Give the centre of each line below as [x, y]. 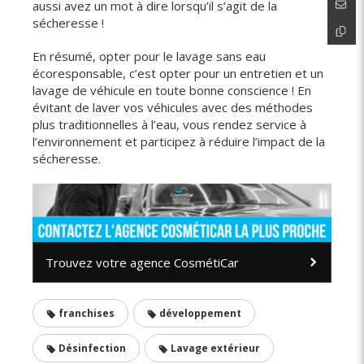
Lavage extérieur [214, 349]
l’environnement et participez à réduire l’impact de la [179, 141]
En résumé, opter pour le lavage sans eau [149, 56]
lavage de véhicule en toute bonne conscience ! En [172, 90]
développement [199, 314]
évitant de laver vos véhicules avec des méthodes [173, 107]
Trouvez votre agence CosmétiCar [142, 263]
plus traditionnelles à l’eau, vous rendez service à [169, 124]
